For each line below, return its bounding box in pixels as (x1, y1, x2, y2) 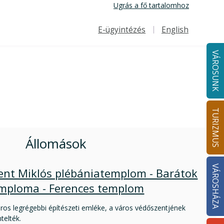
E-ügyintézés (98, 24, 146, 35)
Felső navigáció (90, 31, 140, 40)
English (161, 24, 188, 35)
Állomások (25, 134, 86, 152)
